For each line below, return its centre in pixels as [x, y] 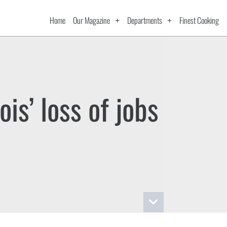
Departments [145, 20]
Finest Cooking [199, 20]
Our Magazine [92, 20]
